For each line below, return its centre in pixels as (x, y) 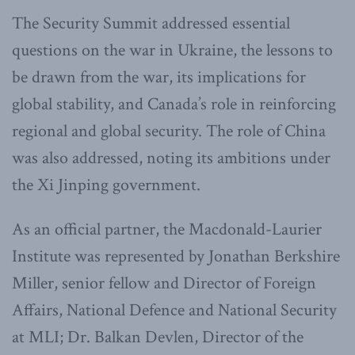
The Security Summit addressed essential (151, 24)
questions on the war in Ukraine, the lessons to (172, 51)
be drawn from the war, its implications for (159, 78)
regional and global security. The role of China (169, 132)
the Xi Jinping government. (106, 185)
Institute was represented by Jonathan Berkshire (176, 257)
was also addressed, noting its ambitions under (171, 158)
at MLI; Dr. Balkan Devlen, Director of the (158, 338)
